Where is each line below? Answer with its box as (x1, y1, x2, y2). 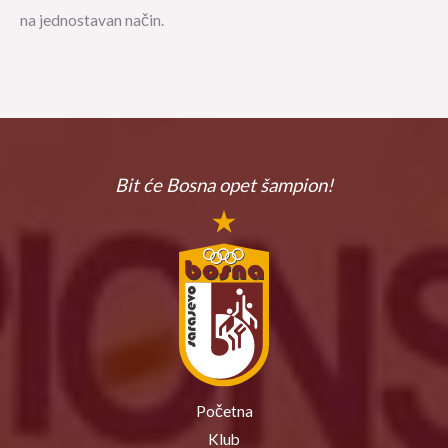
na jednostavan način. (20, 11, 164, 30)
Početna (195, 402, 253, 421)
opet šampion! (219, 174, 333, 197)
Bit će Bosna (115, 174, 219, 197)
